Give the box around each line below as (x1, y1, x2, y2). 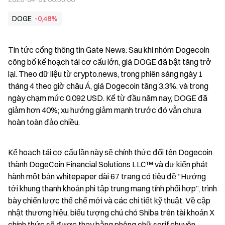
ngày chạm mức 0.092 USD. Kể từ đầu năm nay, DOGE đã (8, 93, 207, 103)
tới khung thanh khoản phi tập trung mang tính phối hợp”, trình (8, 183, 217, 193)
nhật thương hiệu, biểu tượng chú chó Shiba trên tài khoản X (8, 207, 214, 217)
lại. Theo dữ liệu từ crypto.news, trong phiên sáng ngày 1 (8, 69, 203, 79)
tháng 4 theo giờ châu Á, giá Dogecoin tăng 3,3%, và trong (8, 81, 208, 91)
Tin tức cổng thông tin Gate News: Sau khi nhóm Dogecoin (8, 45, 209, 55)
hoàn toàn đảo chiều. (8, 117, 80, 127)
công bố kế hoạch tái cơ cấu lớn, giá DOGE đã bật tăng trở (8, 57, 211, 67)
